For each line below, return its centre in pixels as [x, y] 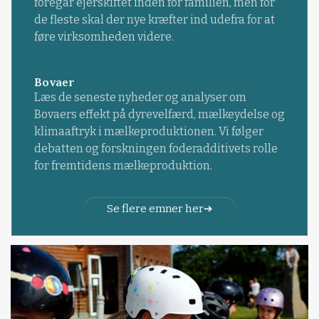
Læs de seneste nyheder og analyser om [140, 98]
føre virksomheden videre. [104, 36]
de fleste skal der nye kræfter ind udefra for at [154, 19]
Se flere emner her [155, 208]
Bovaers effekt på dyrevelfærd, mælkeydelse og [159, 115]
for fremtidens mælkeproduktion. [123, 166]
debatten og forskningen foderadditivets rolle [156, 149]
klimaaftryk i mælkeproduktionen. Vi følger [148, 132]
